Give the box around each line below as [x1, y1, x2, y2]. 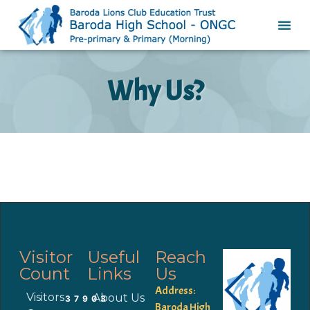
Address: [155, 283, 195, 298]
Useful [86, 246, 140, 267]
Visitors [26, 290, 64, 304]
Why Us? [107, 73, 203, 109]
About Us [92, 291, 145, 304]
